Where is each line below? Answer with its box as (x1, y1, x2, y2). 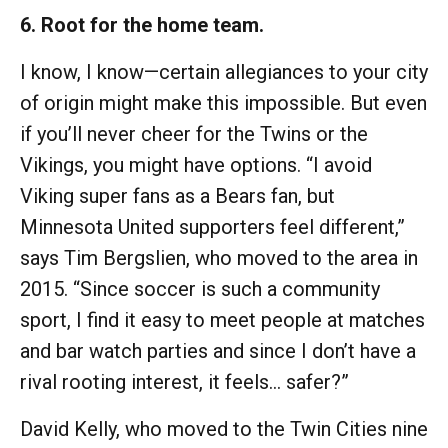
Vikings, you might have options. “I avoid (20, 152, 372, 177)
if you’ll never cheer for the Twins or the (20, 121, 368, 146)
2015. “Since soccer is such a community (20, 276, 380, 301)
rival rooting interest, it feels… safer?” (20, 369, 349, 394)
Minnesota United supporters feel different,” (20, 214, 405, 239)
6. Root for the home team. (20, 12, 264, 37)
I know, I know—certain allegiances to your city (20, 59, 428, 84)
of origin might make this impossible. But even (20, 90, 427, 115)
